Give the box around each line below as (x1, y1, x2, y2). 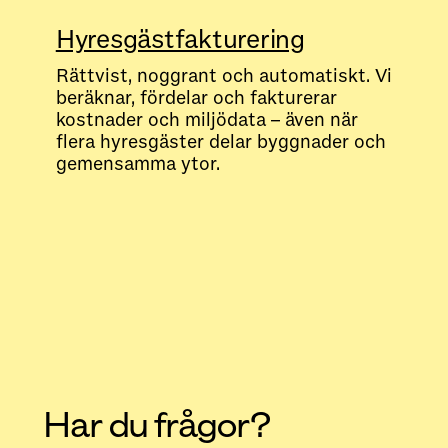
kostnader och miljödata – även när (55, 109, 358, 132)
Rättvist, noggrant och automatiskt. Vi (55, 65, 392, 88)
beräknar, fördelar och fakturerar (55, 87, 337, 110)
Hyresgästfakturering (55, 23, 305, 55)
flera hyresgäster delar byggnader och (55, 131, 386, 154)
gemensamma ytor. (55, 153, 220, 176)
